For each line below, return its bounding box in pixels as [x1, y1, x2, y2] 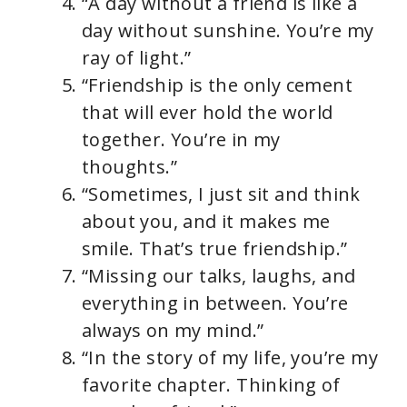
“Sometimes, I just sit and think [82, 182, 361, 207]
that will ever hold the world [82, 100, 333, 125]
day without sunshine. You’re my [82, 18, 374, 44]
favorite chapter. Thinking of [82, 372, 341, 398]
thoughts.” [82, 154, 178, 180]
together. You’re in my [82, 127, 281, 153]
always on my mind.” [82, 318, 264, 343]
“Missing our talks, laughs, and [82, 263, 356, 289]
